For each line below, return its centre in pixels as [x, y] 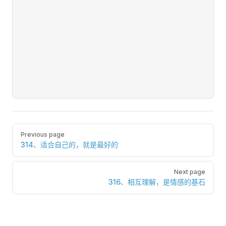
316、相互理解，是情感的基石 [157, 182]
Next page [190, 172]
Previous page [43, 134]
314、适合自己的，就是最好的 [69, 145]
